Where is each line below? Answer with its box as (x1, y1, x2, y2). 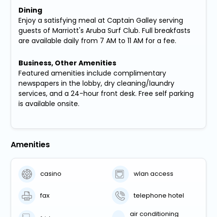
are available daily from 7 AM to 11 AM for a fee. (18, 35, 177, 46)
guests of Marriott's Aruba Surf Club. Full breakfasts (18, 25, 191, 35)
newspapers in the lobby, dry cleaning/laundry (18, 78, 175, 88)
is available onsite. (18, 98, 80, 108)
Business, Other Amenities (18, 58, 117, 68)
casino (40, 169, 62, 179)
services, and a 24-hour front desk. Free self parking (18, 88, 194, 98)
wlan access (134, 169, 174, 179)
